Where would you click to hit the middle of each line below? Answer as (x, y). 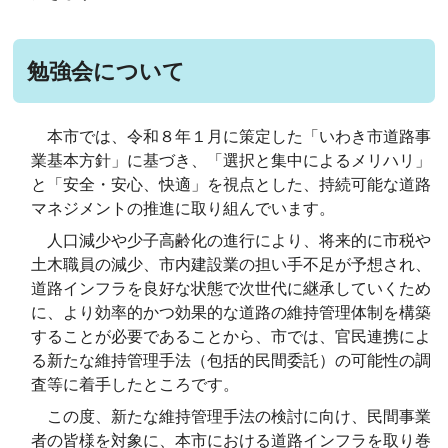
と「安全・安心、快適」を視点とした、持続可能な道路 (231, 185)
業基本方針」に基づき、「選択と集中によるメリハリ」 (231, 161)
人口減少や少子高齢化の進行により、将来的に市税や (231, 241)
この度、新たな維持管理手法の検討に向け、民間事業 (231, 417)
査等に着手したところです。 (135, 385)
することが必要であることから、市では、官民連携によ (231, 337)
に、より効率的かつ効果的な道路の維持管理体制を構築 (231, 313)
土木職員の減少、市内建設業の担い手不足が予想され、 (231, 265)
